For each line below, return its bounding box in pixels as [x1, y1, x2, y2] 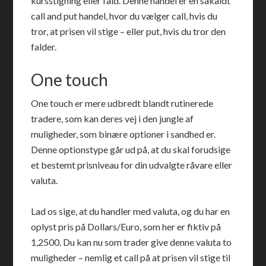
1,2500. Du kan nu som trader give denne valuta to [31, 236, 232, 248]
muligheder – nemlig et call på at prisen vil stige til [31, 252, 231, 263]
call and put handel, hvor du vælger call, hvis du [31, 10, 218, 21]
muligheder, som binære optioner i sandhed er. [31, 128, 216, 140]
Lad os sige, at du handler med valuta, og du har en [31, 205, 230, 217]
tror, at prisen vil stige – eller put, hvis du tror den [31, 26, 226, 37]
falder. [31, 41, 57, 52]
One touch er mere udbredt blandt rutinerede [31, 97, 214, 109]
